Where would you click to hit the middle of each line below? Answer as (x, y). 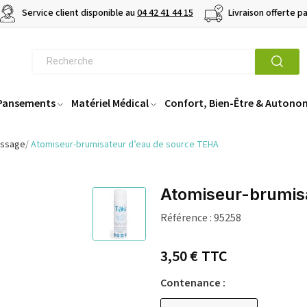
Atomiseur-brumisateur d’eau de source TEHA (125, 145)
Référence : (186, 218)
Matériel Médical (110, 103)
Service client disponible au (78, 13)
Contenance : (193, 283)
